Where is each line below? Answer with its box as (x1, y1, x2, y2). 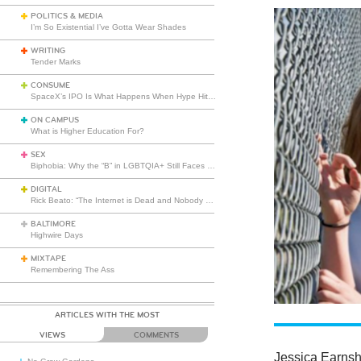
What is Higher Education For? (31, 127, 144, 135)
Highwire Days (31, 230, 83, 239)
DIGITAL (31, 185, 62, 194)
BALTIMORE (31, 219, 76, 229)
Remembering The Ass (31, 265, 114, 274)
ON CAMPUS (31, 115, 79, 125)
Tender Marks (31, 57, 81, 66)
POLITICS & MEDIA (31, 11, 103, 21)
